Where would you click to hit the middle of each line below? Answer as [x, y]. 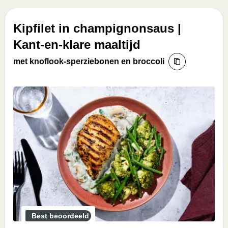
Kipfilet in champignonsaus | [97, 28]
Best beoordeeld [60, 216]
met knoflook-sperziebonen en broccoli [89, 61]
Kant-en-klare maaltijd [77, 45]
